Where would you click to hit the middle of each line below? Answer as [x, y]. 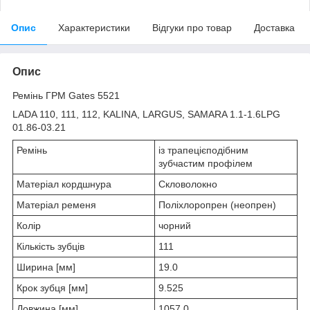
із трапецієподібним [203, 150]
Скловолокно [188, 184]
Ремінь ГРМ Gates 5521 [66, 95]
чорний [175, 225]
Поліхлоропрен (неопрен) [217, 204]
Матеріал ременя [56, 204]
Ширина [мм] [46, 267]
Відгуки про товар [192, 27]
